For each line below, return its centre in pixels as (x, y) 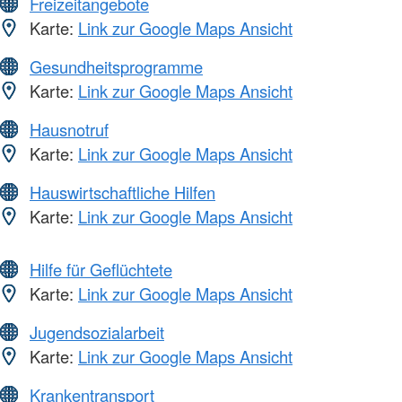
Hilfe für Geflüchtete (101, 270)
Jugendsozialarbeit (97, 332)
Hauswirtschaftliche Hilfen (122, 192)
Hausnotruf (69, 130)
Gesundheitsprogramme (116, 67)
